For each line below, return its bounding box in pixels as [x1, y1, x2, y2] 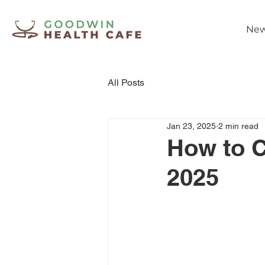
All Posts [108, 77, 144, 88]
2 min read [218, 121, 258, 131]
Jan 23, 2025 [167, 121, 216, 131]
